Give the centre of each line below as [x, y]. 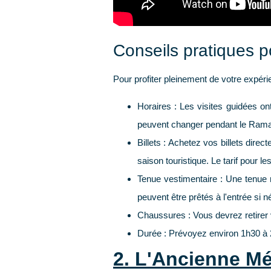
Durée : [152, 233]
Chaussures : [164, 215]
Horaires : [157, 106]
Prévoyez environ [204, 233]
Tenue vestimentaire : [180, 178]
